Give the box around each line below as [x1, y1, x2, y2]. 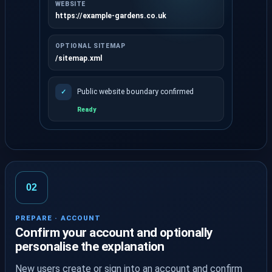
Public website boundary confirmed [76, 87, 194, 97]
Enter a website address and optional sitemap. [47, 121, 245, 133]
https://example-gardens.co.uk [55, 12, 166, 21]
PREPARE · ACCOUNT [15, 213, 101, 222]
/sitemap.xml [55, 53, 102, 63]
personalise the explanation [15, 239, 165, 254]
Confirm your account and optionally [15, 225, 212, 240]
